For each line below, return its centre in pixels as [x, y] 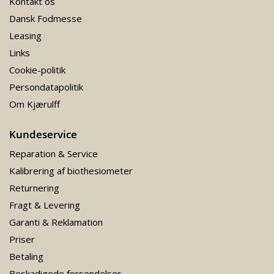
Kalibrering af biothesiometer [71, 171]
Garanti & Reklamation [56, 222]
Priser [22, 239]
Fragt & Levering [45, 205]
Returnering [34, 188]
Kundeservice [43, 134]
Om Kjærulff [35, 104]
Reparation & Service [54, 154]
